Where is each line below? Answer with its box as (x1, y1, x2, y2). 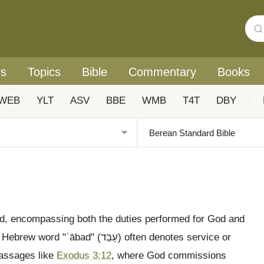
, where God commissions (111, 250, 226, 261)
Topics (28, 65, 61, 78)
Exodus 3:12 (57, 250, 111, 261)
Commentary (128, 65, 196, 78)
